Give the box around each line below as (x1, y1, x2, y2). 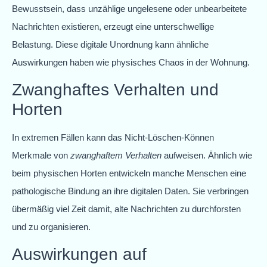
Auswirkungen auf (12, 245, 147, 264)
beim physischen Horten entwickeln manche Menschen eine (12, 168, 246, 178)
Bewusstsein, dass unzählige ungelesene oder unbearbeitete (12, 3, 247, 14)
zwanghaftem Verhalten (70, 150, 162, 160)
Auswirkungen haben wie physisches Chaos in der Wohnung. (12, 57, 250, 67)
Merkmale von (12, 150, 70, 160)
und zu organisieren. (12, 222, 91, 232)
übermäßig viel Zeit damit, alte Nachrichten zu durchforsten (12, 204, 241, 214)
